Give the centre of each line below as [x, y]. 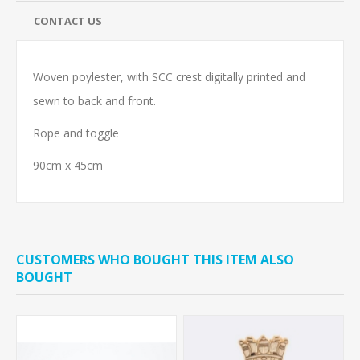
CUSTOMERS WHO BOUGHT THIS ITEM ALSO [155, 260]
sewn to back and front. [94, 101]
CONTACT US [68, 21]
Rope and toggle [76, 133]
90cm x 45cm [70, 165]
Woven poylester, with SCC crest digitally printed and [169, 77]
